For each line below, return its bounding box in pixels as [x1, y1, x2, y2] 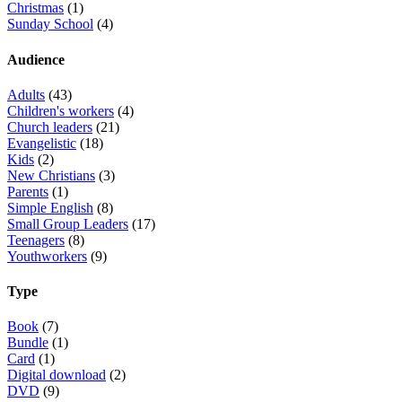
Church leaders [7, 118, 92, 135]
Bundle [7, 335, 48, 351]
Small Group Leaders [7, 215, 128, 232]
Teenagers [7, 232, 65, 248]
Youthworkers [7, 248, 87, 264]
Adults [7, 86, 45, 102]
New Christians [7, 167, 95, 183]
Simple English [7, 199, 93, 215]
